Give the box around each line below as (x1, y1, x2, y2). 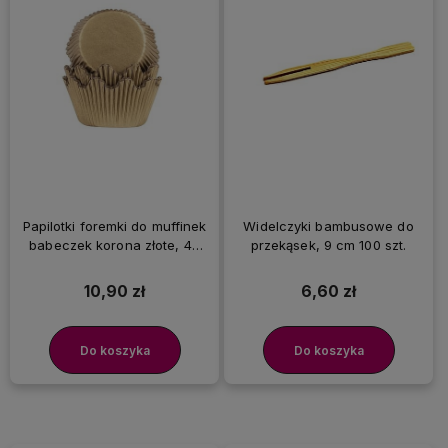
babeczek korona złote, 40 (29, 237, 200, 254)
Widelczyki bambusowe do (243, 218, 414, 235)
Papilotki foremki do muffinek (22, 218, 207, 235)
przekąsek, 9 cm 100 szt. (250, 237, 407, 254)
